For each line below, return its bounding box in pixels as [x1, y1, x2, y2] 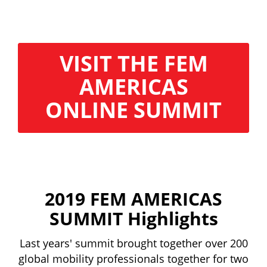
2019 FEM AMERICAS [45, 187, 222, 212]
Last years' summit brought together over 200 [19, 236, 248, 251]
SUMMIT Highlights [49, 206, 218, 231]
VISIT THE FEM [59, 49, 208, 79]
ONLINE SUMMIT [45, 95, 222, 125]
